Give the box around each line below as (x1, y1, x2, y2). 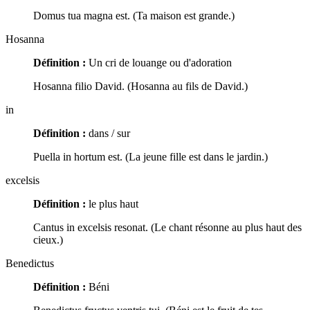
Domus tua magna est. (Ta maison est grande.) (33, 10, 235, 22)
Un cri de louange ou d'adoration (86, 57, 232, 69)
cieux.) (33, 234, 63, 246)
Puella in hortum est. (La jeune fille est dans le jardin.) (33, 151, 268, 163)
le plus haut (86, 198, 138, 210)
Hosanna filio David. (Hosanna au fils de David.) (33, 80, 248, 93)
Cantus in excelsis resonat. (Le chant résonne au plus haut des (33, 221, 302, 234)
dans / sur (86, 127, 130, 140)
